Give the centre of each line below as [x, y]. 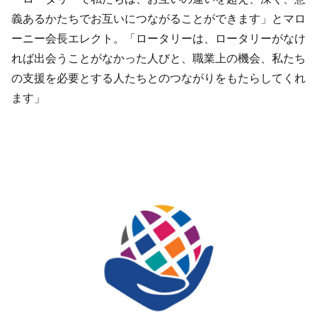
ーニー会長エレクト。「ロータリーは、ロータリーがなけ [158, 38]
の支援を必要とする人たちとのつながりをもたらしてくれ [158, 77]
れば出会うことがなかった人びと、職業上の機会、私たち [158, 57]
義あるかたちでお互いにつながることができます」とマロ [158, 18]
